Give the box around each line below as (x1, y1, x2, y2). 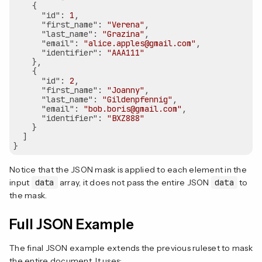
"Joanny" (107, 84, 144, 95)
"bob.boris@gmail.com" (84, 103, 182, 114)
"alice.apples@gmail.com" (84, 37, 196, 49)
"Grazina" (102, 28, 144, 39)
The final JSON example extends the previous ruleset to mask (9, 242, 253, 253)
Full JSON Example (9, 215, 134, 233)
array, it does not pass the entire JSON (57, 177, 211, 188)
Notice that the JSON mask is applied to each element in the (9, 164, 247, 175)
